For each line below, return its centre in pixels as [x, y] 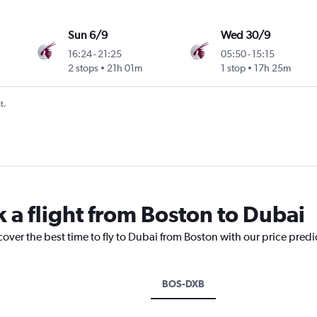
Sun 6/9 [88, 35]
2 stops [83, 68]
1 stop [233, 68]
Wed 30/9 [245, 35]
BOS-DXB [183, 284]
